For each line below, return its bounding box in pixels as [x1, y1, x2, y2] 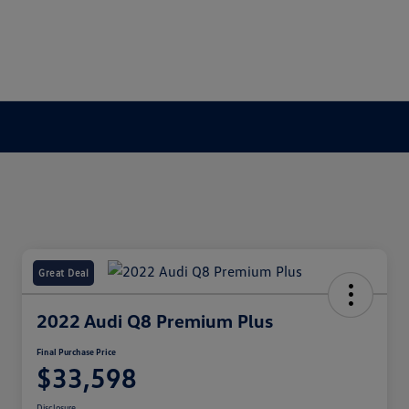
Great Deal [38, 267, 89, 279]
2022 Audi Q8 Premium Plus [37, 309, 273, 332]
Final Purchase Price [37, 346, 116, 358]
